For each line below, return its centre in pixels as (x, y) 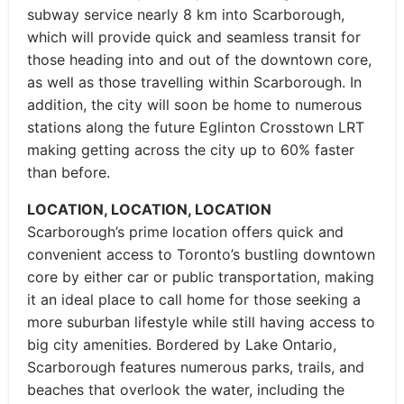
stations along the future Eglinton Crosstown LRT (196, 127)
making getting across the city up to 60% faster (191, 150)
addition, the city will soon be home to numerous (194, 105)
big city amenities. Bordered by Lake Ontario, (182, 344)
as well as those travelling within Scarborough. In (194, 82)
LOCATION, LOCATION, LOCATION (149, 209)
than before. (69, 172)
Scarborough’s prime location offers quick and (185, 232)
